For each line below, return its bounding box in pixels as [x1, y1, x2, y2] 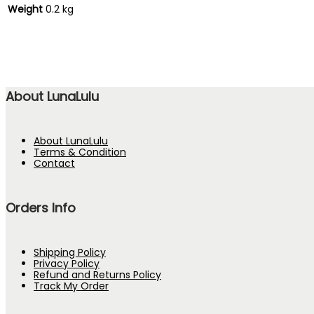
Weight [8, 1, 43, 16]
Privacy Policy [34, 256, 100, 271]
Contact [34, 156, 75, 170]
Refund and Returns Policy [34, 267, 161, 282]
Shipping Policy [34, 245, 106, 259]
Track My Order [34, 278, 109, 293]
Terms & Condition [34, 144, 126, 159]
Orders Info [6, 198, 76, 217]
